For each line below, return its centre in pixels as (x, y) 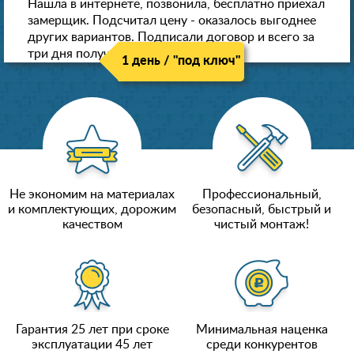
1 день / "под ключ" (181, 61)
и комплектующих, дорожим (92, 210)
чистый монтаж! (262, 225)
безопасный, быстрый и (262, 210)
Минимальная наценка (262, 330)
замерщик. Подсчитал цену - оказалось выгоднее (172, 21)
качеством (92, 225)
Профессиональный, (262, 195)
